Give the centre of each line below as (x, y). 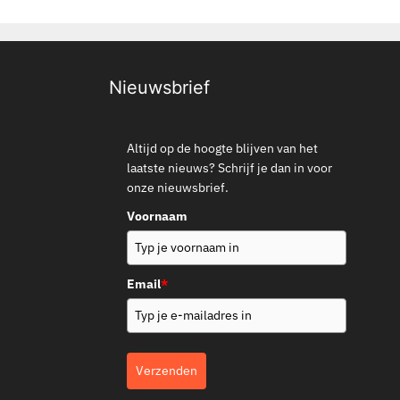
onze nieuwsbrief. (178, 188)
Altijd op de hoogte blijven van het (222, 149)
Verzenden (167, 371)
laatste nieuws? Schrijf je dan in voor (229, 168)
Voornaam (157, 217)
